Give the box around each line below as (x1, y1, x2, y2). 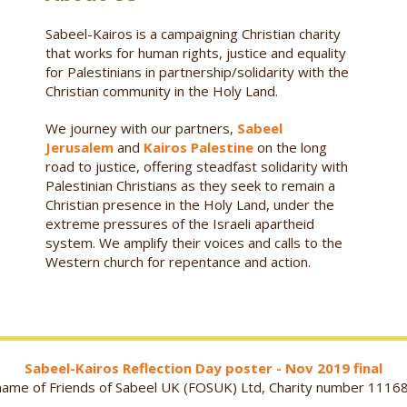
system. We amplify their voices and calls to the (45, 233, 342, 252)
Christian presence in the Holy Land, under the (45, 194, 334, 213)
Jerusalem (45, 137, 114, 156)
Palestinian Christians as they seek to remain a (45, 175, 335, 194)
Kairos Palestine (143, 137, 253, 156)
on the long (253, 137, 327, 156)
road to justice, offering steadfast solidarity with (45, 156, 348, 175)
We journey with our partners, (45, 118, 237, 137)
